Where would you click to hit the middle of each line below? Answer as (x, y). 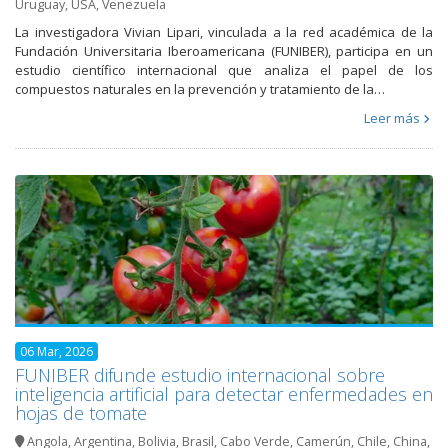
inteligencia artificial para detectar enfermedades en (224, 393)
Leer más (392, 118)
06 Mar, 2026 (56, 351)
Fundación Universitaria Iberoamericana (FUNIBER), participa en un (224, 51)
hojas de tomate (81, 412)
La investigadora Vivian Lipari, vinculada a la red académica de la (224, 32)
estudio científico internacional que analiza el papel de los (224, 70)
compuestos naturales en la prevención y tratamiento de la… (200, 89)
